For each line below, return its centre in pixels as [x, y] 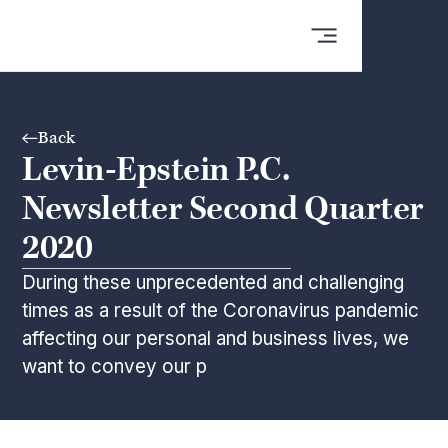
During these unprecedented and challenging [213, 283]
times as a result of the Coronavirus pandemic [221, 311]
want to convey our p [115, 367]
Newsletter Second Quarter [223, 209]
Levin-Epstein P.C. [156, 170]
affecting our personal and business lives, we [216, 339]
